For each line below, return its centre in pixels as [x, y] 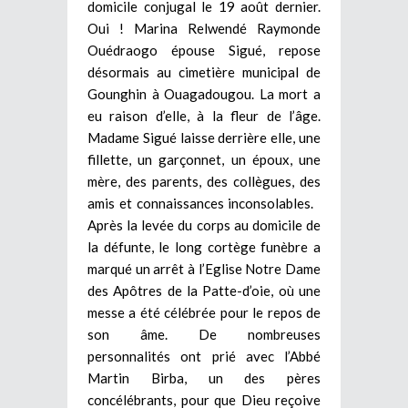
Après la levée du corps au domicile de [204, 224]
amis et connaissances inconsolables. [204, 203]
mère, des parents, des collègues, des [204, 181]
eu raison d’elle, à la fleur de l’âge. [204, 115]
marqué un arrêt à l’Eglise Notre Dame [204, 268]
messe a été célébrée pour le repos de [204, 312]
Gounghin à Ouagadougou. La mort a [204, 93]
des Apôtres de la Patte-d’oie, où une [204, 290]
